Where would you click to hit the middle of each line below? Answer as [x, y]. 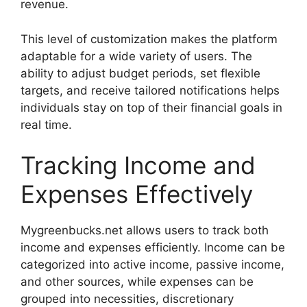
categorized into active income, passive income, [152, 265]
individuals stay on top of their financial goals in [151, 107]
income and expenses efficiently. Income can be [153, 248]
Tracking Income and [138, 165]
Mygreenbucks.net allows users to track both [145, 231]
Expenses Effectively [137, 194]
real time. [46, 124]
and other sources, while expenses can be [137, 282]
